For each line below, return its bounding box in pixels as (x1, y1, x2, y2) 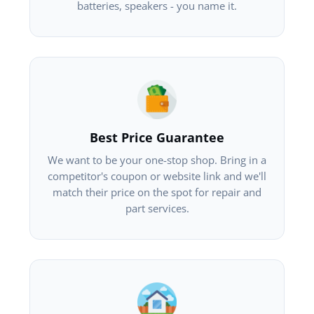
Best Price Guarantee (90, 128, 224, 146)
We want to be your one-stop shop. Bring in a (48, 152, 266, 167)
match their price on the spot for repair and (53, 184, 261, 199)
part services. (125, 200, 189, 215)
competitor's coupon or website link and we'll (48, 168, 266, 183)
